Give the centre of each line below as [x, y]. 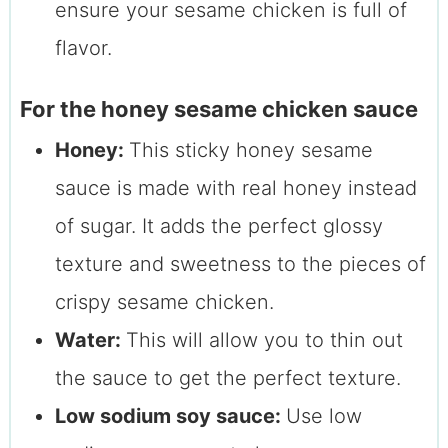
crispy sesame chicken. [164, 302]
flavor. [83, 48]
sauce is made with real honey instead [235, 188]
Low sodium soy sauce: [170, 416]
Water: [90, 340]
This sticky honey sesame [250, 150]
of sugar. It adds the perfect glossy [218, 226]
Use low [323, 416]
